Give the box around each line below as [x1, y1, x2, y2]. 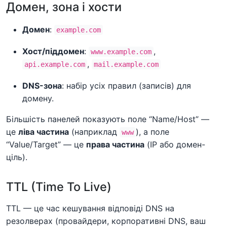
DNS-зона [22, 80, 62, 91]
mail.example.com [94, 60, 159, 68]
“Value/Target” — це [6, 139, 86, 149]
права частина [86, 139, 144, 149]
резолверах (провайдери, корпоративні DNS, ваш [6, 215, 206, 226]
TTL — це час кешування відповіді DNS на [6, 203, 174, 213]
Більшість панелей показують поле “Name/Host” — [6, 113, 209, 124]
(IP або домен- [144, 139, 205, 149]
